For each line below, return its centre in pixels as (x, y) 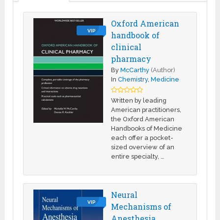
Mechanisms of (141, 207)
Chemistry (133, 80)
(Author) (163, 70)
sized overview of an (143, 147)
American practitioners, (146, 110)
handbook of (136, 35)
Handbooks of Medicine (147, 129)
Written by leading (139, 101)
